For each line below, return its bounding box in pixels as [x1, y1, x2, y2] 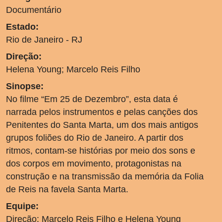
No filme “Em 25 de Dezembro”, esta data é [6, 94, 178, 104]
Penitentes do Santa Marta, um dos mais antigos [6, 119, 198, 130]
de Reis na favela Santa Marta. [6, 184, 128, 194]
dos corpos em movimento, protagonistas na [6, 158, 181, 168]
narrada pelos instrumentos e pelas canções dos [6, 107, 198, 117]
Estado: [6, 21, 39, 32]
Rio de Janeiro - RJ [6, 34, 82, 45]
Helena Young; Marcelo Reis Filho [6, 64, 140, 74]
